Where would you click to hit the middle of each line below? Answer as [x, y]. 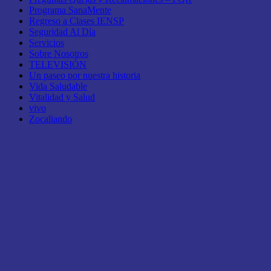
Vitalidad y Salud [62, 97]
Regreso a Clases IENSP [77, 21]
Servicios [47, 43]
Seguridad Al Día [62, 32]
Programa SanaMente [70, 10]
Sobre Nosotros [59, 54]
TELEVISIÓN [58, 65]
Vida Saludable [58, 87]
